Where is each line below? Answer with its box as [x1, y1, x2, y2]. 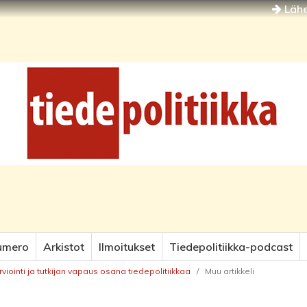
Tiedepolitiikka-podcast [169, 240, 293, 254]
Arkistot [43, 240, 84, 254]
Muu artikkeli [205, 266, 254, 276]
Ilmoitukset [99, 240, 155, 254]
